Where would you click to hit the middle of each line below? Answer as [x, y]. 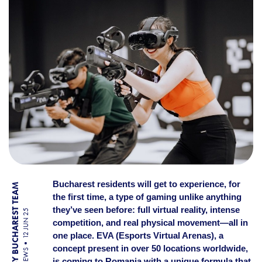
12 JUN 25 [26, 223]
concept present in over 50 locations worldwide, [150, 248]
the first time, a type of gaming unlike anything [147, 197]
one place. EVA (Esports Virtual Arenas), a [138, 235]
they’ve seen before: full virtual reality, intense [146, 210]
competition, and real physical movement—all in [150, 223]
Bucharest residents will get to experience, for [146, 184]
